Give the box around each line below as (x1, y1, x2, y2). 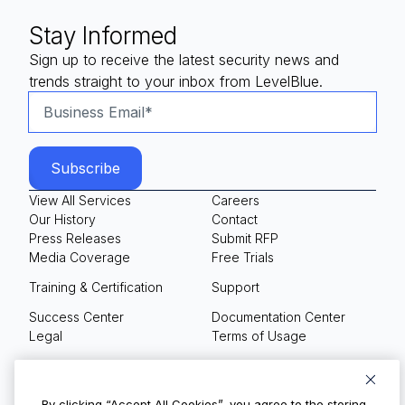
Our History (29, 212, 96, 228)
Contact (212, 212, 258, 228)
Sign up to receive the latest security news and (29, 51, 339, 70)
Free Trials (212, 250, 274, 266)
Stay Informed (29, 22, 177, 51)
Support (212, 279, 259, 296)
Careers (212, 193, 259, 209)
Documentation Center (212, 309, 345, 325)
